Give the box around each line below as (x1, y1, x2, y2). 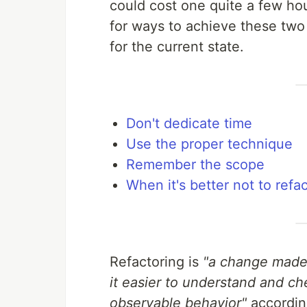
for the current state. (110, 38, 244, 56)
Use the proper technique (126, 136, 293, 153)
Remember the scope (126, 156, 265, 173)
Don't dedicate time (126, 115, 252, 132)
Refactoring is (110, 254, 203, 271)
